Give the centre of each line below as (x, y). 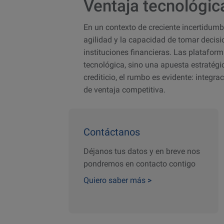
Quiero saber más (115, 180)
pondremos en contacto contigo (139, 164)
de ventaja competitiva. (124, 90)
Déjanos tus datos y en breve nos (142, 151)
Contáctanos (112, 132)
